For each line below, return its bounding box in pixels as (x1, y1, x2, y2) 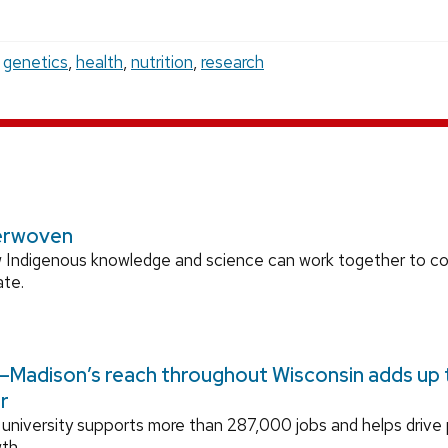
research (201, 51, 264, 74)
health (76, 51, 123, 74)
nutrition (131, 51, 193, 74)
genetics (3, 51, 68, 74)
